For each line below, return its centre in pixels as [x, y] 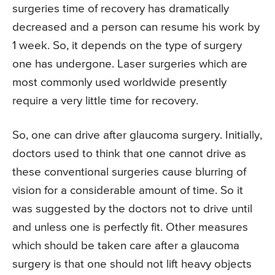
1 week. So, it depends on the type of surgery [127, 45]
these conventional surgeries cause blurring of [129, 172]
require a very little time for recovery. [105, 101]
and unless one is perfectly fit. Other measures [130, 227]
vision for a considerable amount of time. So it [128, 190]
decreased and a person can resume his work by [136, 27]
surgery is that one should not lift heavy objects [132, 264]
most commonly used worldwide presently [119, 82]
